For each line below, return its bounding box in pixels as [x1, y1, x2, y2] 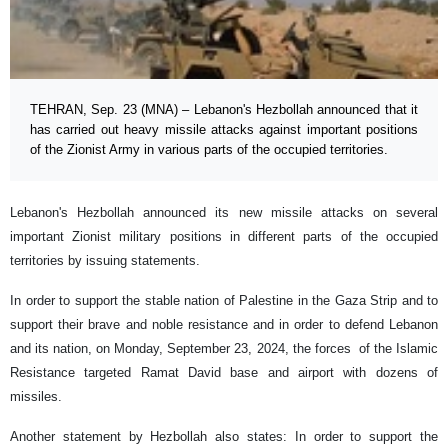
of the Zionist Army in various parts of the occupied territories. [30, 142, 388, 158]
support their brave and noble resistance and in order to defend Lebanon [10, 317, 438, 333]
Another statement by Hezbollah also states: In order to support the [10, 429, 438, 445]
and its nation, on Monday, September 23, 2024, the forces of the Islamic [10, 341, 438, 357]
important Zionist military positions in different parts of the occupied [10, 229, 438, 245]
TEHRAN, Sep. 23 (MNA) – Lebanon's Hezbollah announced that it [30, 102, 418, 118]
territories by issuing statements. [10, 253, 200, 269]
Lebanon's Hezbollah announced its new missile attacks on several [10, 205, 438, 221]
